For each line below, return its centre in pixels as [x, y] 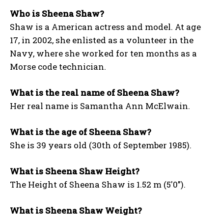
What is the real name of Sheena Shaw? [95, 93]
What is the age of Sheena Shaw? [81, 132]
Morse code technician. [58, 67]
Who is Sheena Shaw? [57, 14]
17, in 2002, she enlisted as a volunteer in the [102, 40]
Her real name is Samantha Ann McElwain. [100, 106]
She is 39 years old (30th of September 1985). [101, 145]
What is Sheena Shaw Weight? [76, 211]
